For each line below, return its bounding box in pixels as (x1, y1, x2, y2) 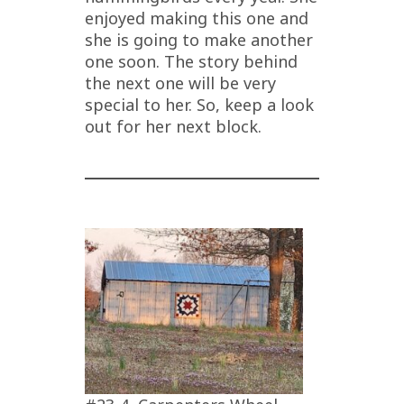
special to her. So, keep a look (85, 93, 314, 115)
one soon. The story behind (85, 50, 298, 72)
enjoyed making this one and (85, 6, 308, 29)
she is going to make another (85, 28, 313, 50)
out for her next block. (85, 115, 262, 137)
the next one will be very (85, 71, 276, 94)
